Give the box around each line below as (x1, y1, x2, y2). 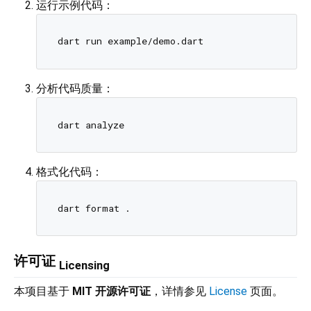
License (209, 285, 247, 299)
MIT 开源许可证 (72, 285, 151, 299)
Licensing (59, 259, 110, 273)
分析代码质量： (36, 81, 114, 95)
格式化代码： (36, 165, 103, 179)
